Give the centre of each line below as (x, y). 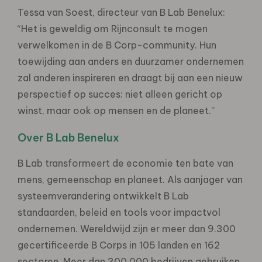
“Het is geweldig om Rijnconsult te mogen (113, 28)
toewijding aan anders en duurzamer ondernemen (131, 61)
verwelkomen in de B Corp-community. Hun (117, 45)
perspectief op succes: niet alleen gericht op (120, 94)
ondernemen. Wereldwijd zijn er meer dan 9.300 (127, 228)
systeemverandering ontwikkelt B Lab (103, 196)
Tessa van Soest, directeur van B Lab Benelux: (122, 12)
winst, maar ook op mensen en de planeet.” (116, 110)
